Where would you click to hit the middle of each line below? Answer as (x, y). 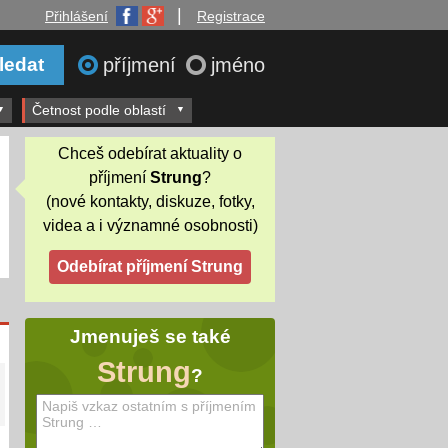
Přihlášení (76, 16)
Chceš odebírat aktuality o (150, 153)
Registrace (231, 16)
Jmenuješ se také (150, 337)
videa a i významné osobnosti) (150, 225)
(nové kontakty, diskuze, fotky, (150, 201)
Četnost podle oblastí (99, 110)
